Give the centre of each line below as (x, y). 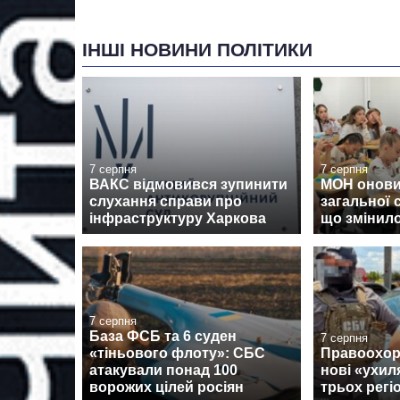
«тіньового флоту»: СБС (177, 353)
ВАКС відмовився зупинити (188, 184)
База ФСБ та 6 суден (163, 336)
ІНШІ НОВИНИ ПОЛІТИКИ (197, 50)
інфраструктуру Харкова (178, 218)
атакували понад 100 (163, 370)
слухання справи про (166, 201)
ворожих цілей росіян (167, 387)
